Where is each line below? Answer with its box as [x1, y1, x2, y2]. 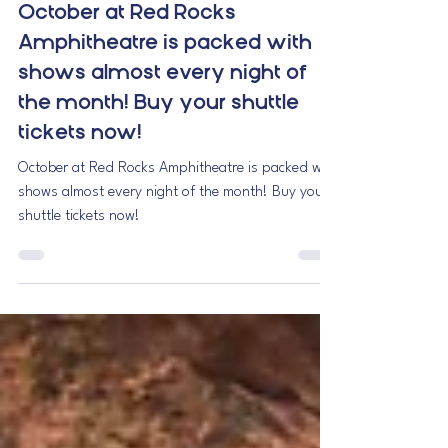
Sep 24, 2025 [60, 70, 129, 81]
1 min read [147, 70, 197, 81]
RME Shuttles [60, 55, 129, 66]
